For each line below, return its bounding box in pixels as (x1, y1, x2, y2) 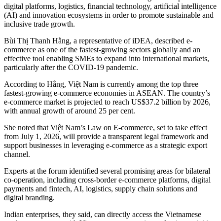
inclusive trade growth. (4, 20, 75, 29)
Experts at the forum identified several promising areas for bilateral (4, 167, 210, 176)
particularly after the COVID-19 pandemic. (4, 63, 138, 72)
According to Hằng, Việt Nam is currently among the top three (4, 80, 198, 89)
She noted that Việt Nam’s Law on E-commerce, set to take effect (4, 123, 207, 132)
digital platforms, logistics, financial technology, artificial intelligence (4, 2, 217, 11)
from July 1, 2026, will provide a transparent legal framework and (4, 132, 208, 141)
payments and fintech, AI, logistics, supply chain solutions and (4, 184, 197, 193)
